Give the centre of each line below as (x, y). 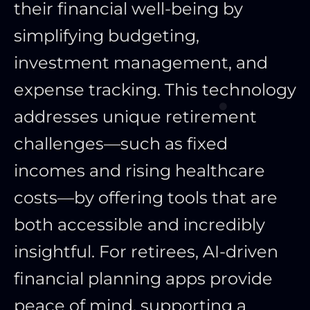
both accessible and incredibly (139, 225)
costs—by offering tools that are (146, 198)
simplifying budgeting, (107, 36)
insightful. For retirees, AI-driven (146, 252)
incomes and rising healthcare (139, 171)
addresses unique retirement (135, 117)
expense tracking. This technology (155, 90)
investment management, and (141, 63)
